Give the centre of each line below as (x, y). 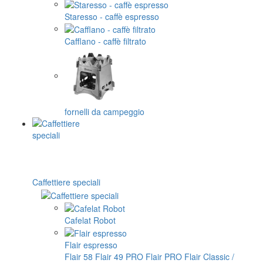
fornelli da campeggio (104, 112)
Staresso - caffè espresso (112, 16)
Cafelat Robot (90, 220)
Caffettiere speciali (66, 182)
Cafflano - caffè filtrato (105, 41)
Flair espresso (91, 245)
